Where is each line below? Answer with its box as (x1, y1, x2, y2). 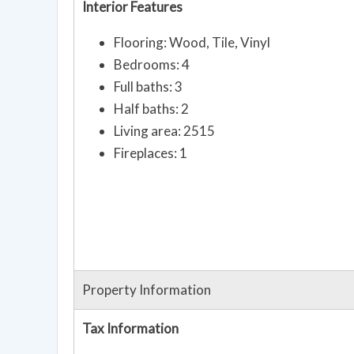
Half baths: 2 (114, 100, 189, 118)
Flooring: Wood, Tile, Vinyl (114, 34, 270, 51)
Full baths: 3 (114, 78, 183, 96)
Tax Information (82, 320, 179, 337)
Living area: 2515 (114, 122, 215, 140)
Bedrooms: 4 (114, 56, 190, 73)
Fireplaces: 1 (114, 145, 187, 162)
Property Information (82, 281, 211, 299)
